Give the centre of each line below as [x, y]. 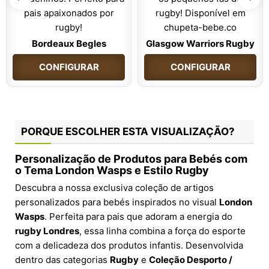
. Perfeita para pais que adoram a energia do [138, 216]
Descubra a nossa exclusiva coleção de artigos [114, 187]
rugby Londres [47, 231]
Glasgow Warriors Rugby [200, 43]
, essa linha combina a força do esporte [162, 231]
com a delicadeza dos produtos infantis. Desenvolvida [129, 245]
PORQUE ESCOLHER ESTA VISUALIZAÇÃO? [128, 131]
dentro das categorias [62, 259]
